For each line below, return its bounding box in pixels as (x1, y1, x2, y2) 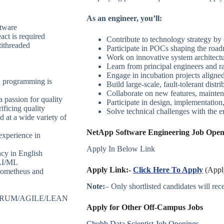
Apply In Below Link (86, 144, 155, 153)
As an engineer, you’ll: (86, 14, 162, 23)
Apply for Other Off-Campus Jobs (86, 202, 203, 211)
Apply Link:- (86, 165, 133, 174)
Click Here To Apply (132, 165, 203, 174)
